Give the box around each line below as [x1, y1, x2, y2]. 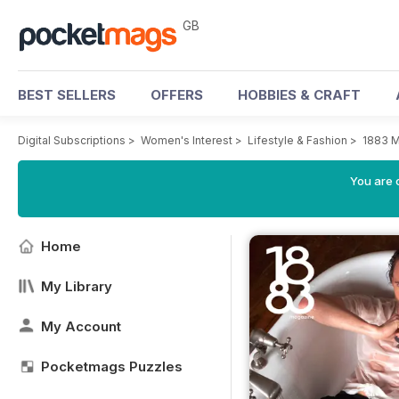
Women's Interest [141, 134, 232, 147]
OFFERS [151, 86, 203, 103]
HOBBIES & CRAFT [238, 86, 361, 103]
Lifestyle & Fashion [248, 134, 347, 147]
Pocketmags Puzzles [41, 358, 183, 375]
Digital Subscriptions [18, 134, 126, 147]
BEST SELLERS [18, 86, 116, 103]
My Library [41, 278, 112, 295]
